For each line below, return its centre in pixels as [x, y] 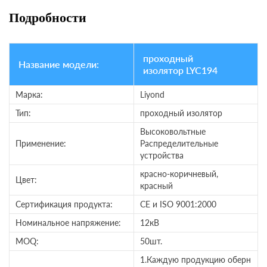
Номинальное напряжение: [68, 223]
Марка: [29, 95]
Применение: [41, 144]
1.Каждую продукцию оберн [195, 260]
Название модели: [59, 64]
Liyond [152, 95]
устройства [162, 156]
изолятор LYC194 [180, 70]
